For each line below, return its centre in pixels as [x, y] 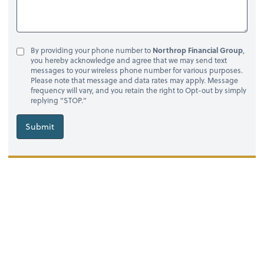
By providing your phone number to [91, 50]
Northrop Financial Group [197, 50]
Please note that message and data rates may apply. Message [134, 80]
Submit [40, 126]
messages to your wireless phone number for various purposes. [136, 70]
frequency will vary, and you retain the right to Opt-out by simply [138, 90]
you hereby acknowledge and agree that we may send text [128, 60]
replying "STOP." [58, 100]
